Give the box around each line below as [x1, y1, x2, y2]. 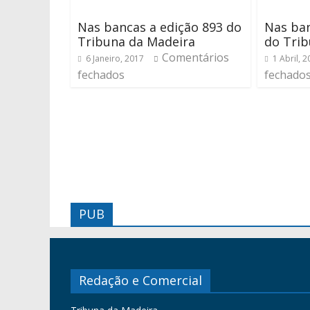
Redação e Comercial [79, 272, 202, 289]
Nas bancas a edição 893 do [77, 19, 241, 35]
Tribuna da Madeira [77, 33, 195, 50]
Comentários [162, 50, 229, 65]
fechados [77, 67, 125, 82]
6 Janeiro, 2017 [86, 53, 144, 64]
